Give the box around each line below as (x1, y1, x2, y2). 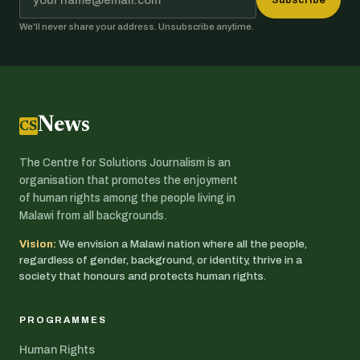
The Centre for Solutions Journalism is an (19, 157, 231, 169)
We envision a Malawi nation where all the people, (56, 238, 307, 250)
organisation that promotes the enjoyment (19, 174, 238, 186)
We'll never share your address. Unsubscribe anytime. (19, 22, 254, 31)
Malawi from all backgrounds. (19, 210, 167, 222)
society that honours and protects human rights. (19, 270, 266, 282)
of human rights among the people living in (19, 192, 235, 204)
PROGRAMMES (19, 315, 107, 325)
